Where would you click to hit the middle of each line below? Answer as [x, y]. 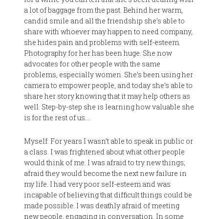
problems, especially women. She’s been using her [109, 75]
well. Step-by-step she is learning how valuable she [109, 107]
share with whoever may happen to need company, [109, 32]
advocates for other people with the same [92, 64]
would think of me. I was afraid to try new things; [105, 163]
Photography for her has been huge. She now [98, 53]
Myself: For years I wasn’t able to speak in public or [109, 141]
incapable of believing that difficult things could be [108, 195]
